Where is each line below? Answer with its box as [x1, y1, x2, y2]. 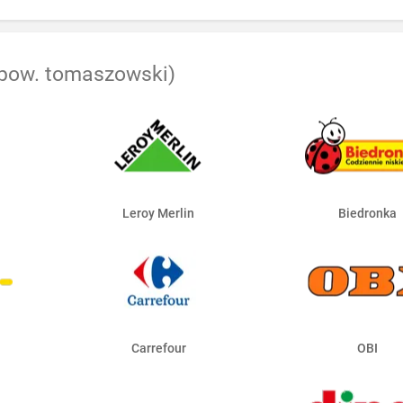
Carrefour [130, 341, 186, 356]
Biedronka [338, 206, 398, 221]
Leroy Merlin [122, 206, 195, 221]
